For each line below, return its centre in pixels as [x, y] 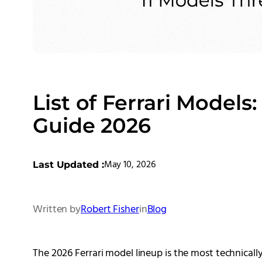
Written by [57, 209]
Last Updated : [68, 164]
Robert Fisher [110, 209]
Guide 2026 [92, 126]
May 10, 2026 [130, 165]
